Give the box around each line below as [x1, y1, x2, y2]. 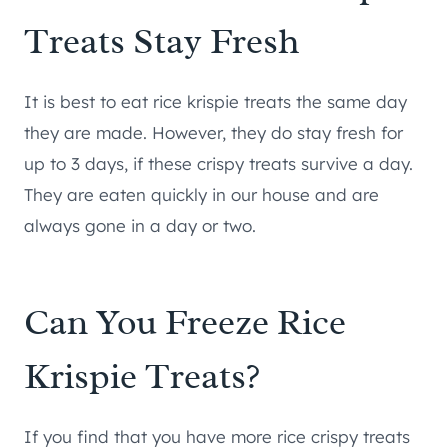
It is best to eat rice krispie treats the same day [24, 91, 407, 113]
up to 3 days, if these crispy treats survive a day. [24, 153, 413, 175]
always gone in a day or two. [24, 215, 256, 237]
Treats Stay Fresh [24, 18, 299, 65]
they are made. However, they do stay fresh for [24, 122, 403, 144]
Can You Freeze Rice [24, 299, 346, 346]
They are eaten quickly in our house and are [24, 184, 379, 206]
